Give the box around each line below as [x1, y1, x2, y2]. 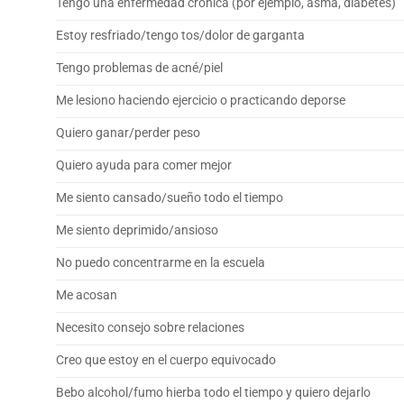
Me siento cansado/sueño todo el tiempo [56, 190, 283, 207]
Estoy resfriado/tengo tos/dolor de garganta [56, 28, 305, 44]
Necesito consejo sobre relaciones [56, 320, 244, 336]
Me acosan [56, 288, 117, 304]
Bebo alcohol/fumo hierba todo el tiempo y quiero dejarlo [56, 385, 371, 401]
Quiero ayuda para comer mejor [56, 158, 232, 174]
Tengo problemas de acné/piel [56, 60, 223, 77]
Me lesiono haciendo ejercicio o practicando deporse [56, 93, 345, 109]
